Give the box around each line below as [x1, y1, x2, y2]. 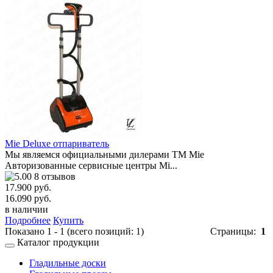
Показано [5, 225, 47, 236]
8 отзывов [32, 171, 76, 182]
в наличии [5, 204, 48, 214]
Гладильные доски [29, 257, 106, 268]
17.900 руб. [5, 182, 51, 193]
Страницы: [210, 225, 261, 236]
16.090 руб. [5, 193, 51, 204]
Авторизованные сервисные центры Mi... [5, 160, 177, 171]
